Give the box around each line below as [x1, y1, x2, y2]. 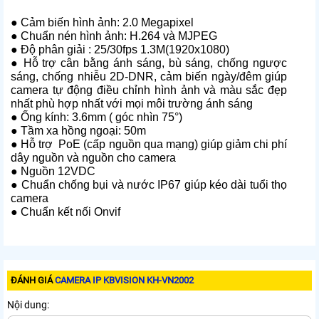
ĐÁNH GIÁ [11, 275, 55, 286]
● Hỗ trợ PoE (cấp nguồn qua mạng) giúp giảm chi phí [11, 138, 287, 151]
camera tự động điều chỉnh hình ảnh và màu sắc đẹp [11, 84, 287, 97]
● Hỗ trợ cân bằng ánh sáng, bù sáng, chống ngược [11, 57, 287, 70]
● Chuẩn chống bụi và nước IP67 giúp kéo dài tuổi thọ [11, 179, 287, 192]
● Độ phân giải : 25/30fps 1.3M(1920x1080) [11, 43, 229, 56]
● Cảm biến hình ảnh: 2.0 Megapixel [11, 16, 194, 29]
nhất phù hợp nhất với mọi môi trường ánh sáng [11, 98, 253, 110]
